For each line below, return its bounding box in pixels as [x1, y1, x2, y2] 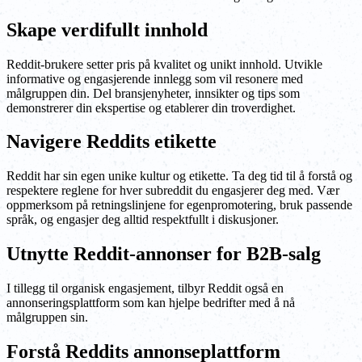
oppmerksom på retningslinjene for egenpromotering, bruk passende [6, 198, 352, 213]
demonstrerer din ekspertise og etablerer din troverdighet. [6, 100, 296, 115]
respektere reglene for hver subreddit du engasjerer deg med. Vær [6, 183, 339, 198]
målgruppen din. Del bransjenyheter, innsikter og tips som [6, 86, 300, 100]
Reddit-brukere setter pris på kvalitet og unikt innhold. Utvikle [6, 57, 322, 71]
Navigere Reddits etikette [6, 131, 217, 153]
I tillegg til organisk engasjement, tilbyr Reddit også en [6, 281, 284, 296]
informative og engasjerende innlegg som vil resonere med [6, 71, 303, 86]
